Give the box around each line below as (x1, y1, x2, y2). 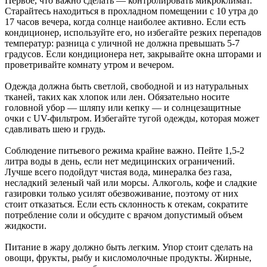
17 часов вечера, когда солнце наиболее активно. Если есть (5, 17, 246, 27)
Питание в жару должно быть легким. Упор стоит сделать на (5, 242, 253, 253)
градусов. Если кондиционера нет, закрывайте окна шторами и (5, 49, 262, 60)
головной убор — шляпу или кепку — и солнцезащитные (5, 103, 241, 113)
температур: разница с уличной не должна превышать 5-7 (5, 38, 240, 49)
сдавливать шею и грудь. (5, 124, 105, 135)
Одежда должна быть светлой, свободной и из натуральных (5, 81, 249, 92)
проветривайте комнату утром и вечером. (5, 60, 174, 70)
